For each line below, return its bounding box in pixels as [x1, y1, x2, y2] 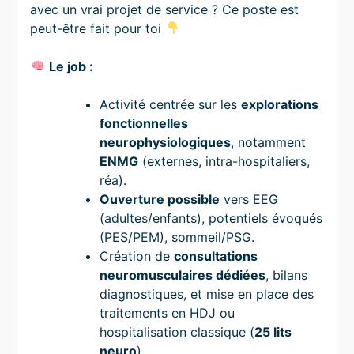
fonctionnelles [100, 115, 189, 131]
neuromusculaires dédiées [100, 266, 266, 283]
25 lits [254, 323, 292, 340]
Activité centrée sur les [100, 96, 242, 112]
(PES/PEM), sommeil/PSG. [100, 228, 255, 245]
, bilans [265, 266, 308, 283]
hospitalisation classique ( [100, 323, 255, 340]
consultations [174, 247, 258, 264]
